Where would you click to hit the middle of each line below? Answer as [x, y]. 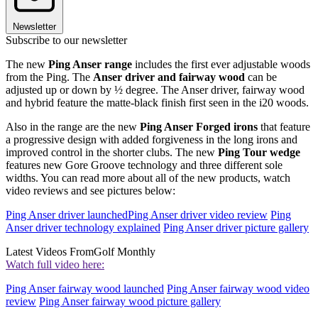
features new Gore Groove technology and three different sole [144, 165]
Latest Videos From [50, 251]
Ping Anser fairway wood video [238, 288]
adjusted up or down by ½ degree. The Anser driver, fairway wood [155, 89]
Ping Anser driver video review [198, 214]
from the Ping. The [49, 77]
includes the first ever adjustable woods [221, 64]
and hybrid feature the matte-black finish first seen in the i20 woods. [157, 102]
